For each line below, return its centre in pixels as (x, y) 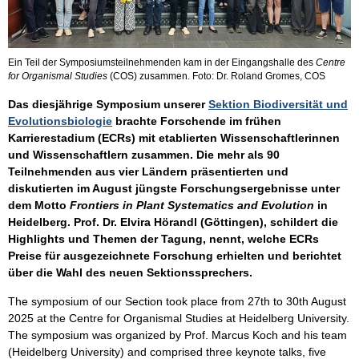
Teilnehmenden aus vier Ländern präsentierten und (148, 172)
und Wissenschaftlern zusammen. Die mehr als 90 (144, 155)
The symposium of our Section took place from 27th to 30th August (177, 302)
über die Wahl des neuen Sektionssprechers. (132, 273)
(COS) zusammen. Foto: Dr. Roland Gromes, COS (216, 77)
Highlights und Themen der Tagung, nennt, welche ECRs (163, 239)
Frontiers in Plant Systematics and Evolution (192, 206)
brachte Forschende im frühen (197, 121)
